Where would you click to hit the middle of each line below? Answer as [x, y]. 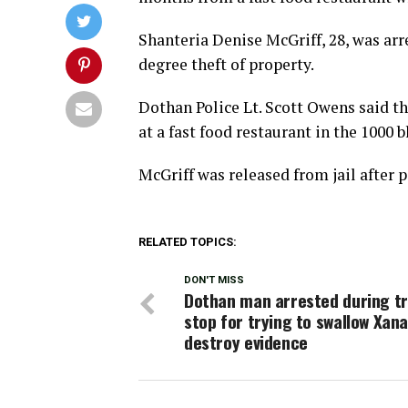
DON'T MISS [214, 280]
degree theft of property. [226, 65]
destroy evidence [246, 342]
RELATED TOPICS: [188, 242]
